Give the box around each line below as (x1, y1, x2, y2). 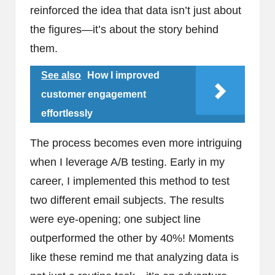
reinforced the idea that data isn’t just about (30, 4, 241, 17)
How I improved (87, 70, 160, 81)
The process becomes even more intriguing (30, 137, 242, 150)
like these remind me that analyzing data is (30, 251, 239, 264)
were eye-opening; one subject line (30, 213, 201, 226)
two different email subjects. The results (30, 194, 224, 207)
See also (41, 70, 81, 81)
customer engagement (41, 89, 146, 100)
